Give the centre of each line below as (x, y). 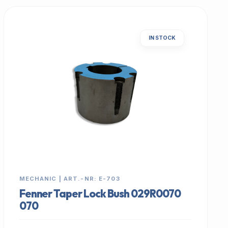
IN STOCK (162, 38)
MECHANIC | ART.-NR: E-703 (69, 179)
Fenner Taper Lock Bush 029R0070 (100, 193)
